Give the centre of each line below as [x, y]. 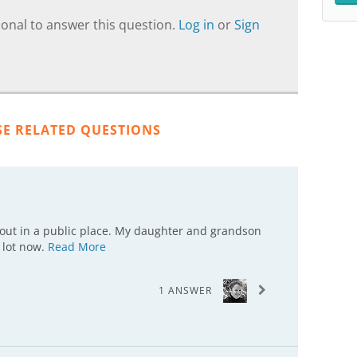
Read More [77, 247]
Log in [198, 25]
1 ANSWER [185, 290]
